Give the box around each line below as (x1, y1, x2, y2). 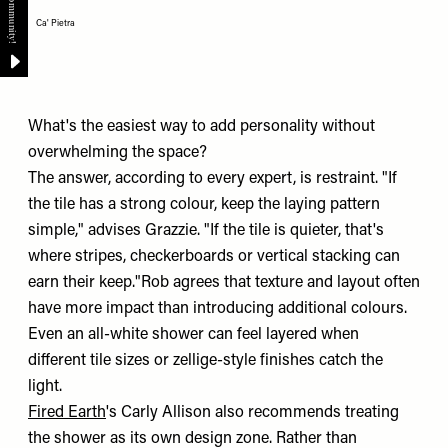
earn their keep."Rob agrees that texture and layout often (28, 274, 420, 291)
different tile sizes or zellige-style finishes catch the (28, 352, 383, 369)
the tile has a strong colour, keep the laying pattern (28, 196, 380, 213)
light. (28, 378, 62, 395)
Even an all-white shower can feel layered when (28, 326, 359, 343)
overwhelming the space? (28, 144, 207, 161)
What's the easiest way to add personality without (28, 118, 375, 135)
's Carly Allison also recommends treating (106, 404, 399, 421)
